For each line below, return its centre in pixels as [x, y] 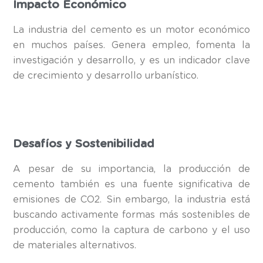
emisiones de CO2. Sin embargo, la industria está [131, 199]
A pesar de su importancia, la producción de [131, 169]
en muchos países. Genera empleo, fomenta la [131, 45]
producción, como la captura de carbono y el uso [131, 230]
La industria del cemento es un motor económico [131, 30]
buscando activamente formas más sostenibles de [131, 215]
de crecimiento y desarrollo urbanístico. [106, 75]
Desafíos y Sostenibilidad [84, 144]
